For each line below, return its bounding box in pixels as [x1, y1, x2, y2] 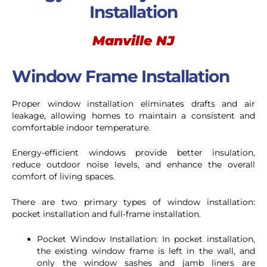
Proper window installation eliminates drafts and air [12, 98, 255, 109]
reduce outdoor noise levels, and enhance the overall [12, 159, 255, 170]
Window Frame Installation [12, 66, 229, 86]
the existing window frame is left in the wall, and [37, 246, 255, 257]
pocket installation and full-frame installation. [12, 208, 201, 219]
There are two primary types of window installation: [12, 196, 255, 207]
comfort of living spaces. [12, 171, 117, 182]
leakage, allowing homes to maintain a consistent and [12, 110, 255, 121]
